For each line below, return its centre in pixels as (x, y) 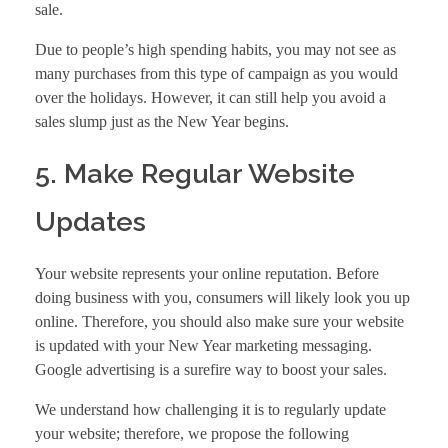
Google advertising (95, 370)
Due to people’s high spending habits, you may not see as (215, 49)
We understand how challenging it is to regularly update (210, 410)
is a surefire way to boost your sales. (271, 370)
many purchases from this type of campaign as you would (216, 73)
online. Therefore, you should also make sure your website (219, 322)
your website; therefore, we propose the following (192, 434)
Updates (90, 221)
